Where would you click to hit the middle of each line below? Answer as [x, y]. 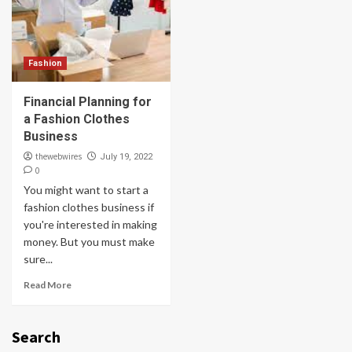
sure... [38, 259]
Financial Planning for [88, 102]
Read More [48, 285]
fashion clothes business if [89, 207]
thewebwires [59, 156]
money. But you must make [89, 242]
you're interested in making [90, 224]
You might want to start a [86, 190]
